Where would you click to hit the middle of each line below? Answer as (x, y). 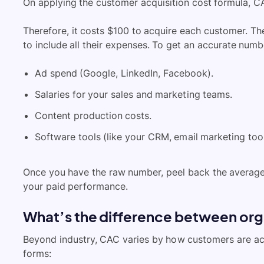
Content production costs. (93, 116)
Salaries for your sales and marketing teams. (134, 95)
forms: (37, 254)
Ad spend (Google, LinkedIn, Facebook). (124, 73)
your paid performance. (76, 187)
